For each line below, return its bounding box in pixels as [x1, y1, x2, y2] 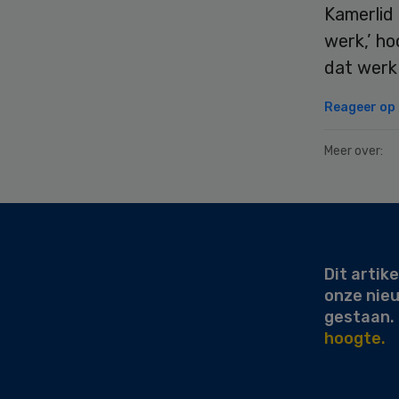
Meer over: [324, 142, 383, 159]
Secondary [12, 199, 124, 224]
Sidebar [12, 220, 93, 246]
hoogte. [324, 328, 386, 348]
